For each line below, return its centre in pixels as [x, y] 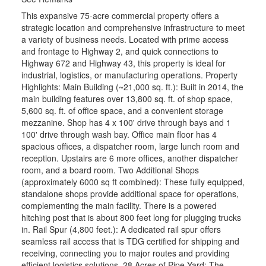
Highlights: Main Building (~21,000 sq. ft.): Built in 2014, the [132, 87]
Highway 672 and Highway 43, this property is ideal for [123, 63]
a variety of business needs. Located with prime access [125, 39]
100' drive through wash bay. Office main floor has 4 [119, 134]
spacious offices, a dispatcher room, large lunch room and [130, 146]
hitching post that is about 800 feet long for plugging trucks [131, 218]
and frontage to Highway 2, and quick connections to [120, 51]
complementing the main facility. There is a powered [119, 206]
